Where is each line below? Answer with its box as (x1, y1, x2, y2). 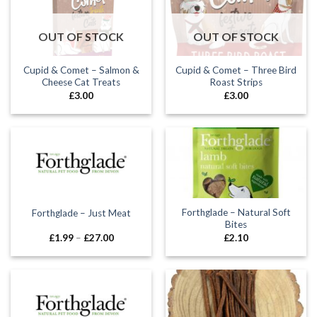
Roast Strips (209, 76, 263, 88)
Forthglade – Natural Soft (181, 207, 291, 219)
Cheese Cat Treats (42, 76, 120, 88)
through (113, 258, 147, 270)
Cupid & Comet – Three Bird (175, 64, 296, 76)
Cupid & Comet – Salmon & (23, 64, 139, 76)
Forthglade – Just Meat (31, 207, 131, 219)
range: (113, 240, 139, 252)
